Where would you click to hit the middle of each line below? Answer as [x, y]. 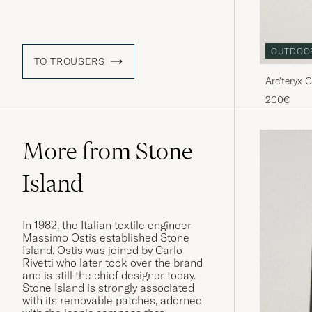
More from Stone [108, 151]
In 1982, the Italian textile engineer [107, 225]
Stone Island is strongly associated [108, 288]
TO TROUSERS [70, 62]
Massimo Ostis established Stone [106, 238]
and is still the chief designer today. [109, 275]
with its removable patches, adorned [112, 301]
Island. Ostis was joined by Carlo [102, 250]
